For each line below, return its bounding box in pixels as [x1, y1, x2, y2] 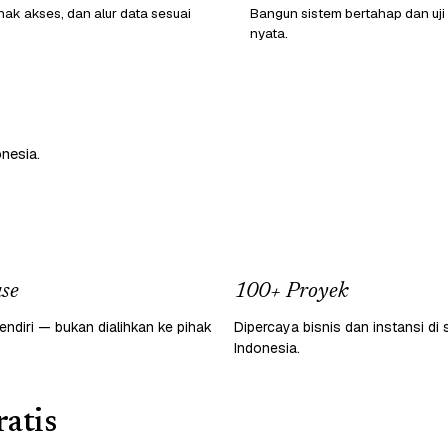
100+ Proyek [234, 280, 348, 303]
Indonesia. [234, 338, 300, 357]
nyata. [250, 23, 288, 42]
